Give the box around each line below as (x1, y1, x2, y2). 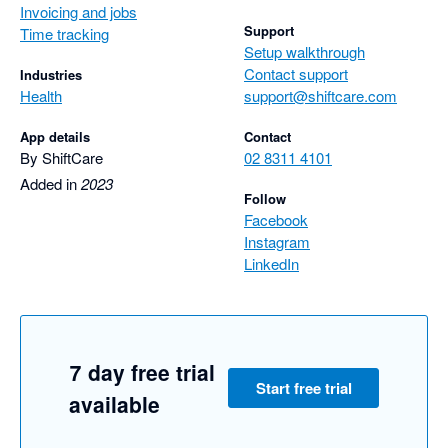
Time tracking (20, 23, 109, 45)
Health (20, 85, 62, 107)
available (69, 389, 160, 420)
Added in (20, 173, 81, 195)
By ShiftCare (20, 147, 103, 169)
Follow (244, 189, 286, 209)
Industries (20, 65, 82, 85)
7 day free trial (69, 357, 215, 388)
